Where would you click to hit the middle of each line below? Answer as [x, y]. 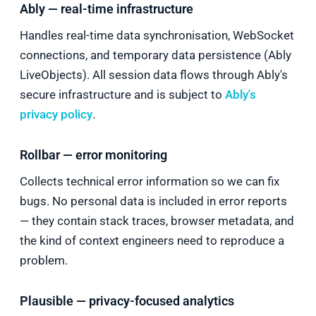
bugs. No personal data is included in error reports [153, 201]
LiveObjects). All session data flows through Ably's [154, 75]
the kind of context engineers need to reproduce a [152, 241]
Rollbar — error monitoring [93, 155]
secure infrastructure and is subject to [121, 95]
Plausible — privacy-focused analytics [127, 301]
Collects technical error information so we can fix [150, 181]
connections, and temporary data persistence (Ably [156, 55]
